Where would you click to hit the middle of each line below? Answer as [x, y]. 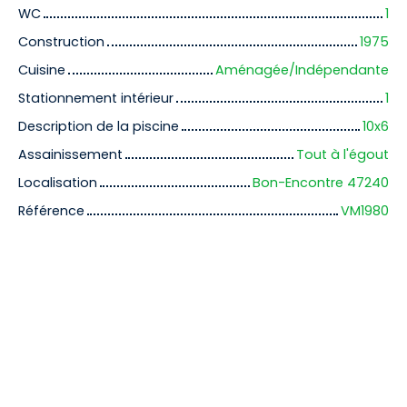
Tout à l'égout [342, 155]
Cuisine [42, 70]
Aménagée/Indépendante [302, 70]
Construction [61, 42]
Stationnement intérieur [96, 99]
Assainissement [70, 155]
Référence [51, 211]
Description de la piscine [99, 127]
